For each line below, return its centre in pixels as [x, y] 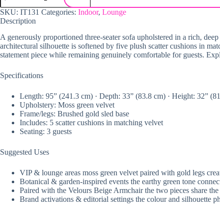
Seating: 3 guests [46, 132]
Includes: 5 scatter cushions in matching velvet [91, 123]
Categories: [60, 12]
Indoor [88, 12]
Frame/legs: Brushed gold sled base [74, 114]
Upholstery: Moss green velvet [67, 105]
